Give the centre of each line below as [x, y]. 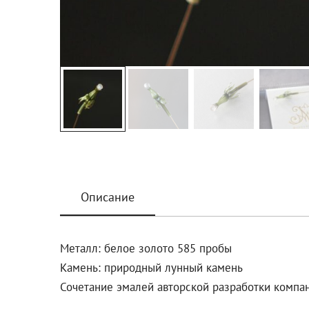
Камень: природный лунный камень [151, 268]
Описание [108, 197]
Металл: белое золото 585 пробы [146, 249]
